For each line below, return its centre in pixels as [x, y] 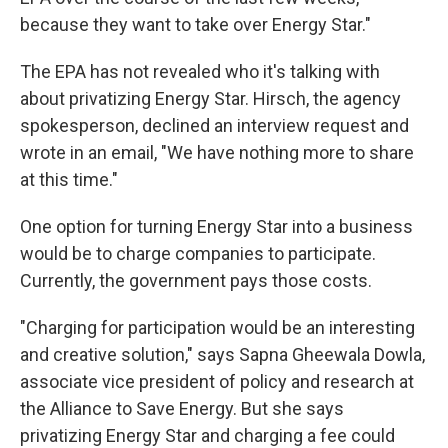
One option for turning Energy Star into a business [216, 227]
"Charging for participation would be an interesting [217, 328]
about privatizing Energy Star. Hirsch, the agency [210, 99]
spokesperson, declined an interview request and [214, 126]
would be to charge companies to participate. [198, 254]
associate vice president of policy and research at [217, 382]
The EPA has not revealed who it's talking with [200, 72]
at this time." [69, 180]
